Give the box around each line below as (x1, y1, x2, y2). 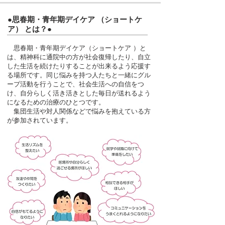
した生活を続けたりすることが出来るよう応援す (7, 62, 151, 70)
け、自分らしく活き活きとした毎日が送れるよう (7, 89, 151, 97)
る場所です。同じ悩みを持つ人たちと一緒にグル (7, 71, 151, 79)
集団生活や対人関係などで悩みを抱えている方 (7, 107, 151, 115)
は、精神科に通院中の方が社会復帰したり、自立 (7, 53, 151, 61)
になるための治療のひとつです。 (7, 98, 105, 106)
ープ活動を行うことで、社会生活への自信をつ (7, 80, 144, 88)
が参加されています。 (7, 117, 72, 124)
